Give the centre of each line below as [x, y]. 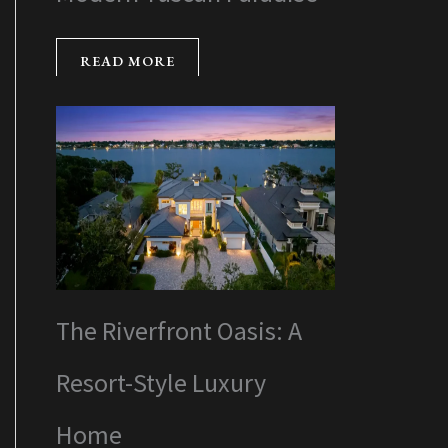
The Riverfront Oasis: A [179, 330]
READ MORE [127, 60]
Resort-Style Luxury [161, 382]
